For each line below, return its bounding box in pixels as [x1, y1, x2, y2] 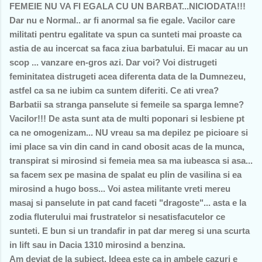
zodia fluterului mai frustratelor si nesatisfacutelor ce [9, 211, 225, 222]
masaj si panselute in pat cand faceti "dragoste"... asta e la [9, 197, 246, 208]
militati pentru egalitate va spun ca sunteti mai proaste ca [9, 29, 242, 39]
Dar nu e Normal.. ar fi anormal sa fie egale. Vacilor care [9, 15, 235, 25]
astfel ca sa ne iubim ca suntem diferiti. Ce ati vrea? [9, 85, 219, 95]
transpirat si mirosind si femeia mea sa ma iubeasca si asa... [9, 155, 253, 166]
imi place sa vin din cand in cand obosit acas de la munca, [9, 141, 244, 151]
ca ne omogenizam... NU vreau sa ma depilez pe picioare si [9, 127, 248, 137]
